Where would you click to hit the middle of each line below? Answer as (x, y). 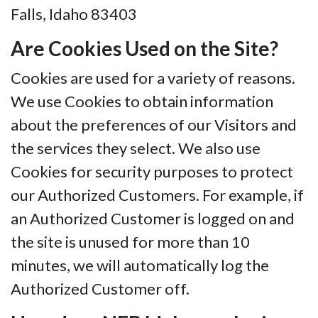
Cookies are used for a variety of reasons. (153, 78)
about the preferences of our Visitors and (154, 125)
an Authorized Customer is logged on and (153, 219)
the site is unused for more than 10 (130, 242)
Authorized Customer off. (100, 289)
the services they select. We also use (136, 148)
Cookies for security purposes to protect (152, 172)
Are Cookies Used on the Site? (144, 49)
